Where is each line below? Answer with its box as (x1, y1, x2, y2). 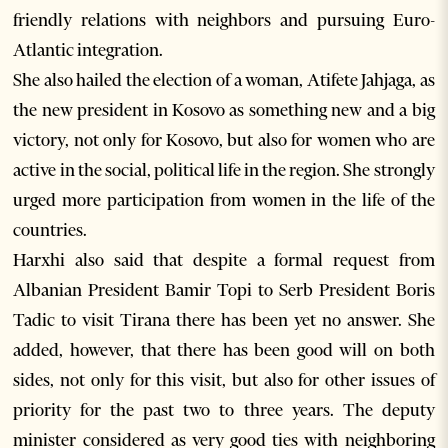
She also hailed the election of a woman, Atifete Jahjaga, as (13, 69, 435, 92)
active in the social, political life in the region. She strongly (13, 159, 435, 182)
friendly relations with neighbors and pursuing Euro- (13, 9, 435, 32)
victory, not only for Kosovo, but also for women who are (13, 129, 435, 152)
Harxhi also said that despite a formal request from (13, 249, 435, 272)
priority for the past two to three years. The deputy (13, 399, 435, 422)
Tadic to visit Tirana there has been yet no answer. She (13, 309, 435, 332)
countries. (13, 219, 88, 242)
